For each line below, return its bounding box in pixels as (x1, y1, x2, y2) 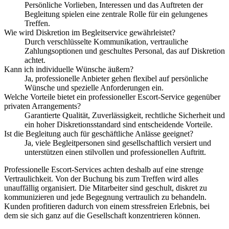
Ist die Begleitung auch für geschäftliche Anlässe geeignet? (4, 129, 193, 138)
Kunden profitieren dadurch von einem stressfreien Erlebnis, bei (4, 201, 210, 211)
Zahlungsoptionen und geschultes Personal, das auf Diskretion (25, 46, 225, 55)
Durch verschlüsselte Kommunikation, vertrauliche (25, 37, 188, 46)
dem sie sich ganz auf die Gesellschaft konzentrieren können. (4, 211, 200, 220)
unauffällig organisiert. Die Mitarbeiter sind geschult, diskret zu (4, 183, 207, 192)
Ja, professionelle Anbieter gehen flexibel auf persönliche (25, 74, 208, 83)
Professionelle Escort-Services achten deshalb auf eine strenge (4, 165, 203, 174)
